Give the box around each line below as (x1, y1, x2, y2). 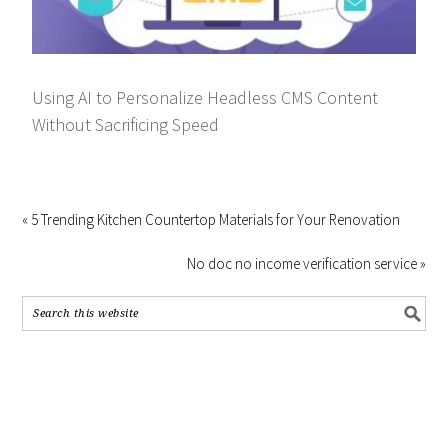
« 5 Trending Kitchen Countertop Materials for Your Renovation (22, 210, 401, 230)
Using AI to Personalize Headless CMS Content (32, 86, 379, 110)
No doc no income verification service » (186, 254, 426, 274)
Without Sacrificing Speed (32, 113, 220, 137)
